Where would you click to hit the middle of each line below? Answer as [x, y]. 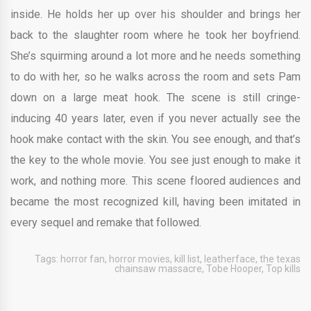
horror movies [140, 259]
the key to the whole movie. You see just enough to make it [155, 160]
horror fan [83, 259]
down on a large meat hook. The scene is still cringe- [155, 98]
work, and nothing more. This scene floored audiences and [155, 181]
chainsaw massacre [158, 269]
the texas [280, 259]
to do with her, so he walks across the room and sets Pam [155, 77]
